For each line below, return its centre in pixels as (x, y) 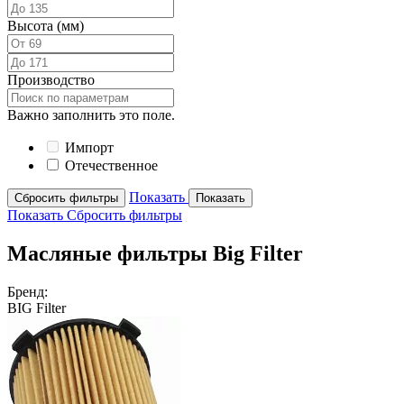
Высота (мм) (46, 26)
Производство (51, 80)
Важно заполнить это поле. (91, 115)
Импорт (89, 147)
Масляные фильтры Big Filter (155, 253)
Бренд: (28, 291)
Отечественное (111, 165)
